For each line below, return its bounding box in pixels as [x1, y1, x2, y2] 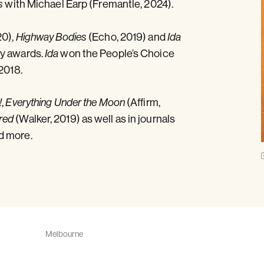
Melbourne [45, 228, 84, 239]
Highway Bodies [15, 30, 87, 43]
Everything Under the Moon [5, 96, 125, 109]
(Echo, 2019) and [87, 29, 167, 44]
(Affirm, [124, 95, 160, 110]
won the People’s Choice [58, 46, 174, 60]
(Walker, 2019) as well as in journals [14, 112, 176, 126]
